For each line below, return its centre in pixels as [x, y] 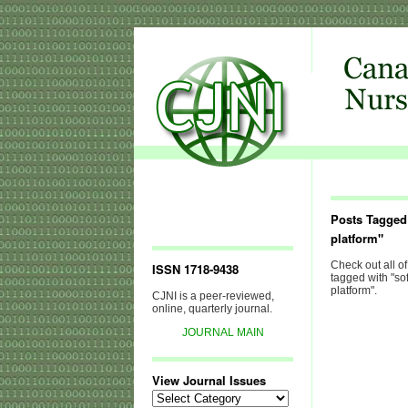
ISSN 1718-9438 [195, 269]
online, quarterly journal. [212, 309]
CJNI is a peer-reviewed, [213, 296]
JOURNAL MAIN [223, 332]
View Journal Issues [209, 380]
